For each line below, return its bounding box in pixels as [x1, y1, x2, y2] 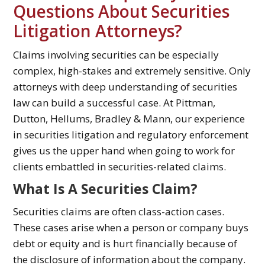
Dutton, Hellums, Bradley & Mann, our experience [13, 112, 245, 126]
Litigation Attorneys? [13, 20, 183, 43]
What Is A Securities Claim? [13, 179, 198, 199]
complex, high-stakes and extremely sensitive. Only [13, 64, 251, 78]
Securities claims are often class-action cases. [13, 205, 225, 219]
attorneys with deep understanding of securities [13, 80, 238, 94]
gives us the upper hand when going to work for [13, 144, 235, 158]
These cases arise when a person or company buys [13, 221, 249, 235]
